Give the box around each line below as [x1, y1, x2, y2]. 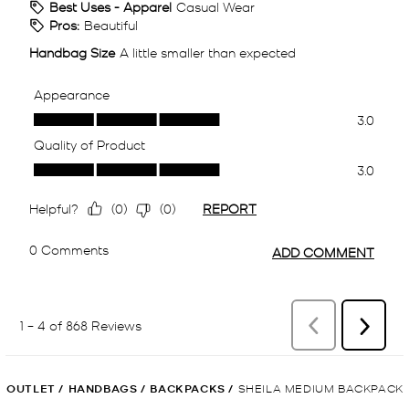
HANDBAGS [68, 381, 138, 397]
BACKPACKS [150, 381, 225, 397]
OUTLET [6, 381, 56, 397]
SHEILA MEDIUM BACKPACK [237, 381, 404, 395]
